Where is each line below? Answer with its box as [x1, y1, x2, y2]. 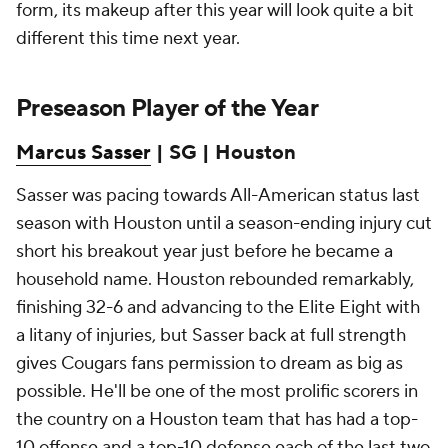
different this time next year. [16, 27, 244, 50]
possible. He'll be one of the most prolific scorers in [16, 380, 418, 403]
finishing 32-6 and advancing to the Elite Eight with [16, 296, 420, 319]
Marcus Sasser [16, 140, 151, 166]
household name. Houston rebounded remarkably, [16, 268, 414, 291]
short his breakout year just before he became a [16, 240, 393, 263]
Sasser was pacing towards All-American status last [16, 184, 420, 207]
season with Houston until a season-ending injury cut [16, 212, 432, 235]
